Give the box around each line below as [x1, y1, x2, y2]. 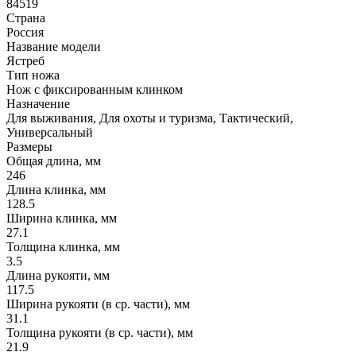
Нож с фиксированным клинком [6, 82, 183, 96]
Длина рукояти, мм [6, 268, 110, 282]
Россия [6, 25, 44, 39]
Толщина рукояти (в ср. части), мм [6, 325, 193, 339]
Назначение [6, 96, 70, 110]
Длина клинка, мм [6, 182, 106, 196]
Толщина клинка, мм [6, 239, 120, 253]
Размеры [6, 139, 52, 153]
